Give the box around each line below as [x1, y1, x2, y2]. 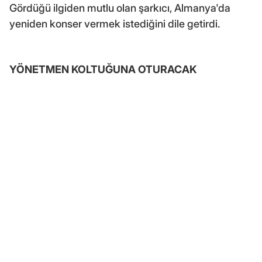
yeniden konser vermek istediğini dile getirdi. [9, 17, 220, 30]
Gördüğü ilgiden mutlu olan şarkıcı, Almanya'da [9, 1, 230, 14]
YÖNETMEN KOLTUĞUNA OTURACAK [9, 63, 196, 75]
